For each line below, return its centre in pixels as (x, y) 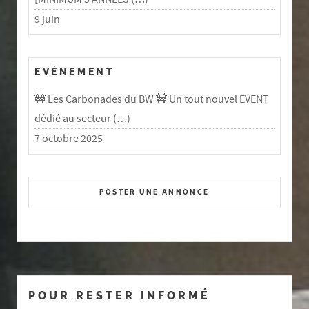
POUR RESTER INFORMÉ (119, 295)
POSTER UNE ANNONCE (154, 192)
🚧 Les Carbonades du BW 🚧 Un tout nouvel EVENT (152, 99)
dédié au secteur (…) (82, 118)
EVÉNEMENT (75, 72)
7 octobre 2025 (69, 138)
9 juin (47, 20)
